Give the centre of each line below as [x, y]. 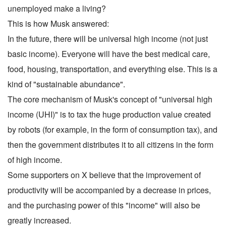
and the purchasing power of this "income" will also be [104, 205]
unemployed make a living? [57, 8]
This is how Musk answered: [58, 23]
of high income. [35, 159]
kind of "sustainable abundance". [66, 84]
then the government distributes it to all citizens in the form [110, 144]
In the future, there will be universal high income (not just [108, 38]
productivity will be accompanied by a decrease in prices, [109, 190]
